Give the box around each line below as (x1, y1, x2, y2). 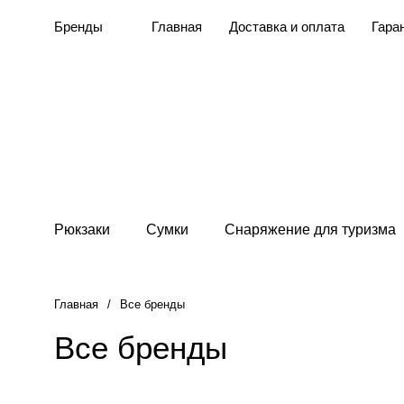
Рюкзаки (54, 222, 110, 237)
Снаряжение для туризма (225, 222, 396, 237)
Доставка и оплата (229, 19, 344, 34)
